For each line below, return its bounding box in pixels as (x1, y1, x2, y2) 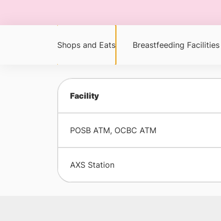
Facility (70, 91, 99, 101)
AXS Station (70, 160, 114, 170)
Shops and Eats (57, 40, 115, 50)
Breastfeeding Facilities (132, 40, 220, 50)
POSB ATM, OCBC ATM (70, 125, 156, 135)
